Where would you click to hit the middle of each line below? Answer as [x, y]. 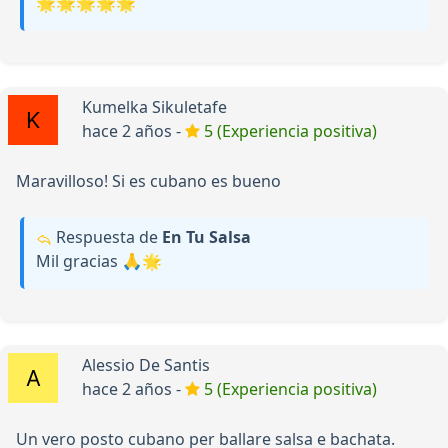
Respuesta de [107, 237]
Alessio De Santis [146, 365]
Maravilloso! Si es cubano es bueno [148, 181]
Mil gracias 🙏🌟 [99, 261]
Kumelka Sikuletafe [154, 107]
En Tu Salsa [206, 237]
